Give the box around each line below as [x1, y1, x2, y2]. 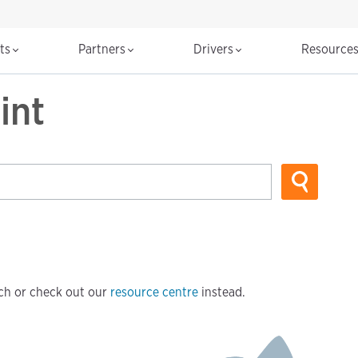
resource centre [110, 284, 198, 300]
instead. [198, 284, 245, 300]
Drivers [193, 42, 237, 58]
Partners [78, 42, 129, 58]
